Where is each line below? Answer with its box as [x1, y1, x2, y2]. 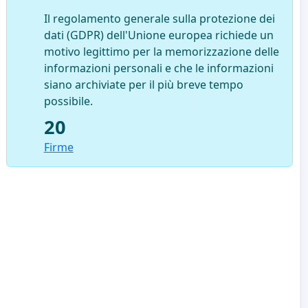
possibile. [43, 93, 93, 109]
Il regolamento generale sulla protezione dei [43, 10, 275, 26]
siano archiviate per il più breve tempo [43, 76, 243, 92]
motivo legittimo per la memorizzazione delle [43, 43, 279, 59]
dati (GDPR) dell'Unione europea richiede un [43, 27, 274, 43]
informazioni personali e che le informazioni [43, 60, 274, 76]
